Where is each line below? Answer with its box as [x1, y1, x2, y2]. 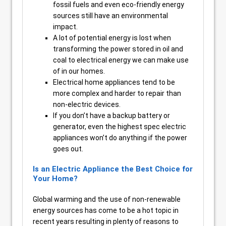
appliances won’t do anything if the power [53, 134, 187, 142]
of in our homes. [53, 67, 105, 75]
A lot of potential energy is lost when [53, 34, 171, 42]
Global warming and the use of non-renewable [33, 195, 181, 203]
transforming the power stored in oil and [53, 45, 183, 53]
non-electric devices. [53, 100, 121, 108]
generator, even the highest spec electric [53, 123, 186, 131]
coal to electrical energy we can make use [53, 56, 189, 64]
